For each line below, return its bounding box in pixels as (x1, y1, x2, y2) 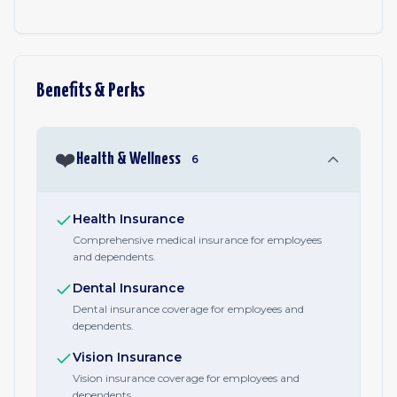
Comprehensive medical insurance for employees (73, 233, 322, 246)
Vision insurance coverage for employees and (73, 371, 300, 385)
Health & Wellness (76, 151, 181, 167)
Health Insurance (73, 211, 184, 227)
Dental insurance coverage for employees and (73, 302, 304, 315)
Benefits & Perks (36, 81, 144, 101)
